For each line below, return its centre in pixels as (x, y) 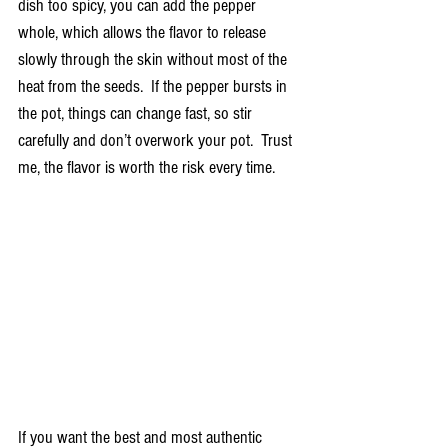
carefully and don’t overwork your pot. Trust (157, 140)
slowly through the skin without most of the (154, 59)
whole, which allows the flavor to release (144, 32)
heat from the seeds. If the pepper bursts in (154, 86)
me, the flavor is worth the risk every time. (148, 167)
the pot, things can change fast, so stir (137, 113)
